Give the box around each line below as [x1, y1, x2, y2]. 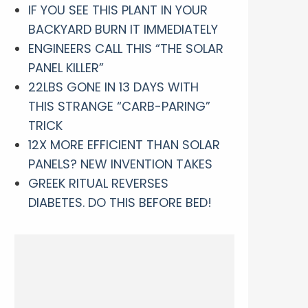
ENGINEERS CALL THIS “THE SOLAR [28, 39, 223, 57]
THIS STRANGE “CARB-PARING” [28, 97, 210, 115]
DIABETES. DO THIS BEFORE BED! [28, 193, 212, 211]
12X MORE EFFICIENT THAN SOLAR [28, 135, 220, 153]
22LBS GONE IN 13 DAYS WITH [28, 78, 199, 96]
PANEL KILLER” [28, 58, 104, 76]
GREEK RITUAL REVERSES [28, 174, 168, 192]
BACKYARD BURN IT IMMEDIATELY [28, 20, 218, 38]
